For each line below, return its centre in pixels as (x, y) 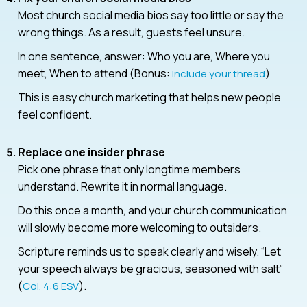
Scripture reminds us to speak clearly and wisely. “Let (149, 251)
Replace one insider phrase (91, 152)
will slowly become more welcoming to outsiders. (139, 227)
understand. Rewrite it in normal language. (122, 186)
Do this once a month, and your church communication (152, 210)
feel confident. (55, 114)
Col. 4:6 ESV (51, 286)
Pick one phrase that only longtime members (129, 169)
